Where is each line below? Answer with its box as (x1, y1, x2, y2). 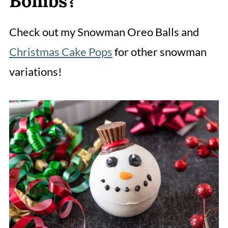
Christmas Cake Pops (9, 45, 112, 59)
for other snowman (112, 45, 207, 59)
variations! (9, 65, 62, 79)
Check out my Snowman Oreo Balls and (9, 25, 199, 39)
